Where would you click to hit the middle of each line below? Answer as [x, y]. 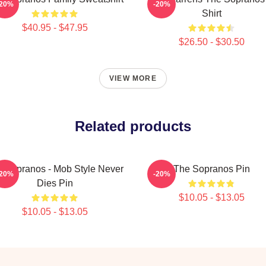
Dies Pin [55, 183]
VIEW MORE [133, 78]
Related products [133, 126]
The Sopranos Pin [211, 169]
